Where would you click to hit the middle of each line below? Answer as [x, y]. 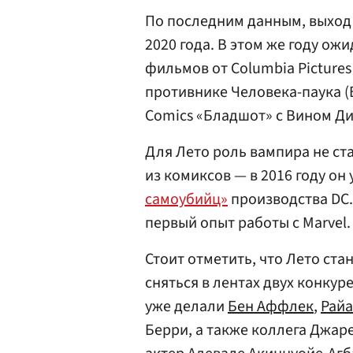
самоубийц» [186, 199]
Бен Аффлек [271, 307]
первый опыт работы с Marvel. [248, 223]
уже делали [186, 307]
